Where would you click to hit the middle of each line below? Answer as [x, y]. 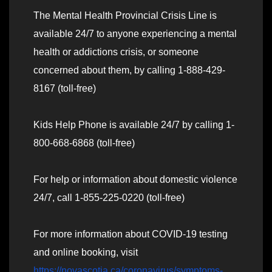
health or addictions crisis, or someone [116, 52]
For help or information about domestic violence [135, 180]
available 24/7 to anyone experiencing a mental [135, 34]
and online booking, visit [86, 253]
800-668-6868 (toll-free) [84, 143]
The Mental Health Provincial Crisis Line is [125, 16]
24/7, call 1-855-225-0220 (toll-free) [109, 198]
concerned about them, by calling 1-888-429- [129, 70]
